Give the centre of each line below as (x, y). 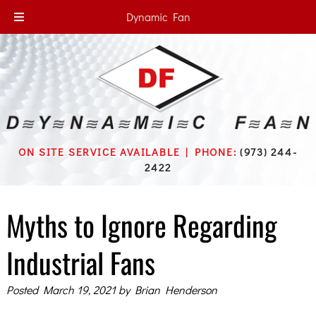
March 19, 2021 (79, 289)
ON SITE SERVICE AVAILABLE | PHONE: (129, 151)
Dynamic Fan (158, 17)
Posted (24, 289)
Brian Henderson (176, 289)
